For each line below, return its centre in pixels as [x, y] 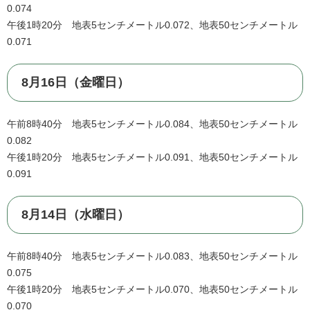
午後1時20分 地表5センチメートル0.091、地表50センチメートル [152, 157]
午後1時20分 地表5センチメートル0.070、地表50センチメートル [152, 290]
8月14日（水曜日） [75, 215]
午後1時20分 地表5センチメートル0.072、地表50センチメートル [152, 25]
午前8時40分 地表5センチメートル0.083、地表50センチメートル [152, 256]
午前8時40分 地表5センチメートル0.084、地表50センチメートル [152, 124]
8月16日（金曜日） [75, 83]
